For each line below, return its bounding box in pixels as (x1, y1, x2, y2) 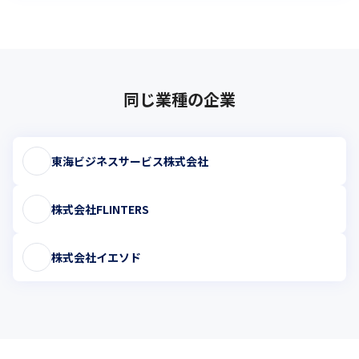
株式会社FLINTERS (51, 200, 149, 217)
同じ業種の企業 (123, 87, 236, 111)
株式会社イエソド (51, 248, 141, 265)
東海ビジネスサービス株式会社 (51, 152, 208, 169)
